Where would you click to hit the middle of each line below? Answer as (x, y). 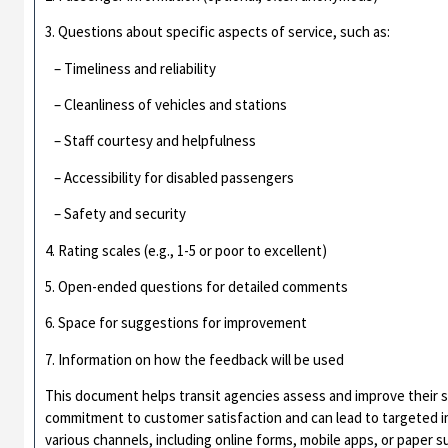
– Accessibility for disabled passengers (170, 177)
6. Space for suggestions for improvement (176, 323)
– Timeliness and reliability (131, 68)
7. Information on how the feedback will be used (195, 359)
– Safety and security (116, 214)
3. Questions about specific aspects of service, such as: (218, 32)
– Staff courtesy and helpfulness (151, 141)
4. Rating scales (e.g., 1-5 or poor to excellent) (186, 250)
